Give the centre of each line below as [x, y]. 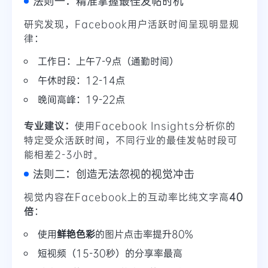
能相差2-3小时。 [64, 154]
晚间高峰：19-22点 [81, 99]
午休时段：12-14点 [81, 80]
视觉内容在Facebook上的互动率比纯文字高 [127, 197]
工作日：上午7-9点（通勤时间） [108, 61]
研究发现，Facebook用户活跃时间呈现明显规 [132, 24]
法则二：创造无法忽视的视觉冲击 [114, 174]
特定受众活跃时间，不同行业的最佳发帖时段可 [131, 140]
